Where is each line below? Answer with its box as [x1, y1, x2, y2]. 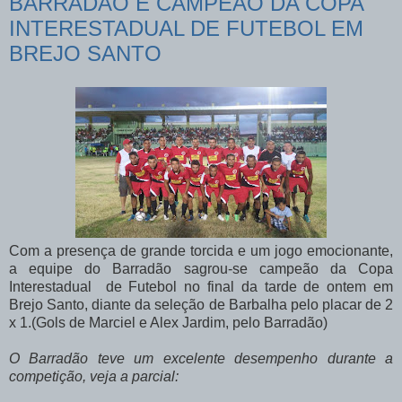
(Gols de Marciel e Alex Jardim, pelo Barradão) [31, 315, 328, 331]
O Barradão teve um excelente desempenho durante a [9, 351, 393, 367]
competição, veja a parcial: [9, 369, 179, 385]
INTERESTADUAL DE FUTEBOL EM [9, 15, 363, 40]
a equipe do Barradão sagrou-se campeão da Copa [9, 261, 393, 277]
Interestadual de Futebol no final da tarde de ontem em [9, 279, 393, 295]
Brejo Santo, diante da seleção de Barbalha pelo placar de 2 [9, 297, 393, 313]
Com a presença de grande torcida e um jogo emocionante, [9, 243, 393, 259]
